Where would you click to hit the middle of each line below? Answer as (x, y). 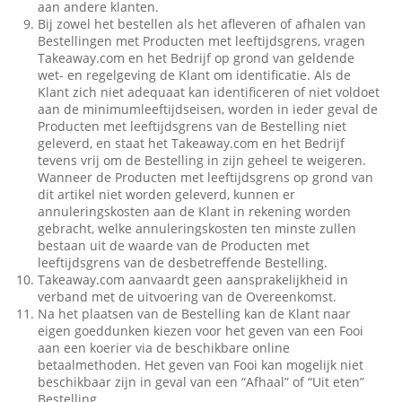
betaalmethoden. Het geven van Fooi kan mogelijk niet (201, 365)
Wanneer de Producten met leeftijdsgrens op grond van (206, 177)
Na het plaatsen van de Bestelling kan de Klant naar (195, 314)
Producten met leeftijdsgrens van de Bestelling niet (192, 126)
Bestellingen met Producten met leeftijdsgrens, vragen (202, 41)
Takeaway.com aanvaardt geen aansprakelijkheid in (193, 280)
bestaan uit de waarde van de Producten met (174, 245)
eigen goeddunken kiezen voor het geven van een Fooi (201, 331)
